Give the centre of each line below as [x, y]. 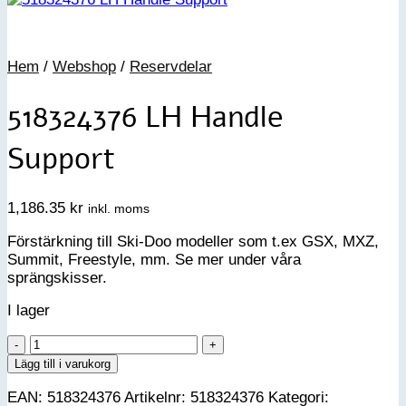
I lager [29, 311]
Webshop [84, 66]
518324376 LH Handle [145, 116]
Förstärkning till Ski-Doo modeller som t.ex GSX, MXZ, [193, 241]
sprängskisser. [57, 277]
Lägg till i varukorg [63, 364]
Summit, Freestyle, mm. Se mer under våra [154, 259]
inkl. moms [119, 209]
